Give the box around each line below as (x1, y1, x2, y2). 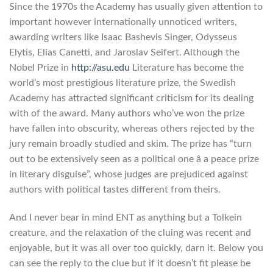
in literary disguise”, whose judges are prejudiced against (9, 169, 248, 180)
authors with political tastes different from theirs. (9, 185, 221, 195)
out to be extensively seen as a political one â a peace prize (9, 154, 259, 165)
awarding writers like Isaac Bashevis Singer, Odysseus (9, 32, 237, 43)
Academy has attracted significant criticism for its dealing (9, 93, 253, 104)
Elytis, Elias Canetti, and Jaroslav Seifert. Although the (9, 48, 239, 58)
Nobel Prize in (9, 63, 71, 73)
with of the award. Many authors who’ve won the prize (9, 108, 244, 119)
